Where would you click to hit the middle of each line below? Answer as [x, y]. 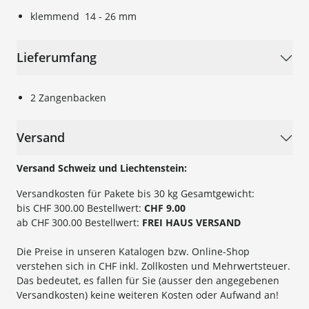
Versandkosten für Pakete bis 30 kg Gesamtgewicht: [136, 194]
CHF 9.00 [165, 208]
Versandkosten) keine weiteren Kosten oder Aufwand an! [148, 295]
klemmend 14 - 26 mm [83, 17]
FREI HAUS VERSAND [191, 223]
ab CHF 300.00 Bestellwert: [79, 223]
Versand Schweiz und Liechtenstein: [102, 168]
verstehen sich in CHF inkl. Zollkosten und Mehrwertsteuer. [153, 266]
